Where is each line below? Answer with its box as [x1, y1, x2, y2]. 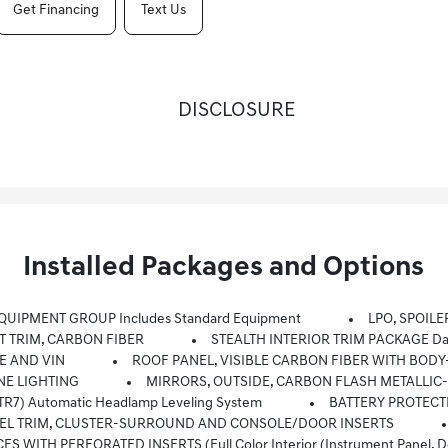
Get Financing [12, 2, 99, 18]
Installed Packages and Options [23, 254, 425, 282]
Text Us [140, 2, 186, 18]
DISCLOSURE [177, 101, 295, 121]
